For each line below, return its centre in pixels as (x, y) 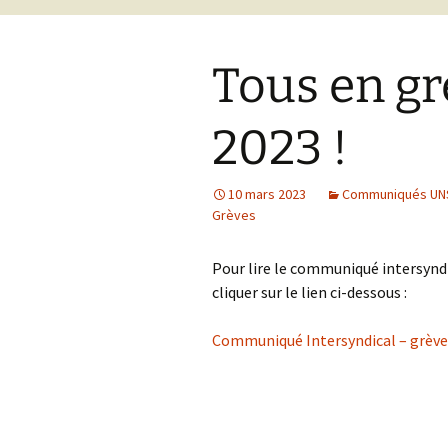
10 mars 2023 (267, 194)
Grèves (234, 215)
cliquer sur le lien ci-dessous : (309, 292)
